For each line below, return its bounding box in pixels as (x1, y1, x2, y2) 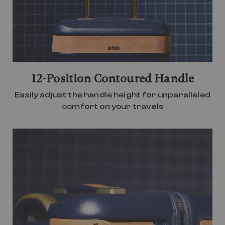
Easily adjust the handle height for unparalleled (15, 90, 210, 100)
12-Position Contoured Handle (31, 71, 194, 86)
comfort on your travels (62, 102, 163, 111)
